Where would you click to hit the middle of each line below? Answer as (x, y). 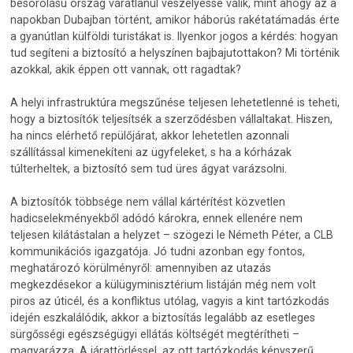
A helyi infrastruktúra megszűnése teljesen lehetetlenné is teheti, (175, 102)
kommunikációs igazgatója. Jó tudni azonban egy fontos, (158, 251)
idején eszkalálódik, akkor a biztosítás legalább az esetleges (163, 317)
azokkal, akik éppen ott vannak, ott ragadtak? (126, 69)
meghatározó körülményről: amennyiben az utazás (141, 268)
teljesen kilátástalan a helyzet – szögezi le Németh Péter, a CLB (172, 234)
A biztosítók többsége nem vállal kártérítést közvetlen (148, 201)
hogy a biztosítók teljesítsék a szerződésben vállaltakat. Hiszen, (172, 119)
